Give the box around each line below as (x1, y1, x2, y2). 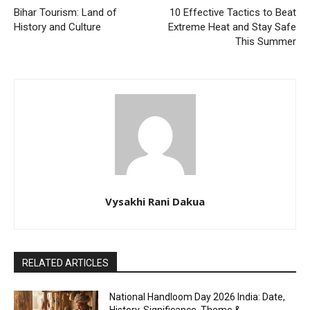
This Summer (235, 35, 296, 48)
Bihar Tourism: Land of (14, 6, 117, 19)
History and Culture (14, 21, 101, 33)
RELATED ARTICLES (22, 257, 109, 268)
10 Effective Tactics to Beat (169, 6, 296, 19)
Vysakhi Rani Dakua (105, 194, 205, 208)
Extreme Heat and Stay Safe (167, 21, 296, 33)
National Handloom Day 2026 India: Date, (109, 291, 286, 302)
